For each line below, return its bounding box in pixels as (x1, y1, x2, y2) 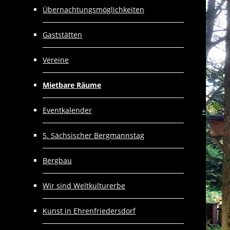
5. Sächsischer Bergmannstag (43, 130, 144, 140)
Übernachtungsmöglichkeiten (43, 5, 144, 14)
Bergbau (43, 156, 72, 165)
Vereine (43, 55, 69, 65)
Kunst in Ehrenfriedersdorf (43, 206, 136, 216)
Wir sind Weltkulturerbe (43, 181, 125, 190)
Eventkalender (43, 105, 92, 115)
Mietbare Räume (43, 80, 101, 90)
